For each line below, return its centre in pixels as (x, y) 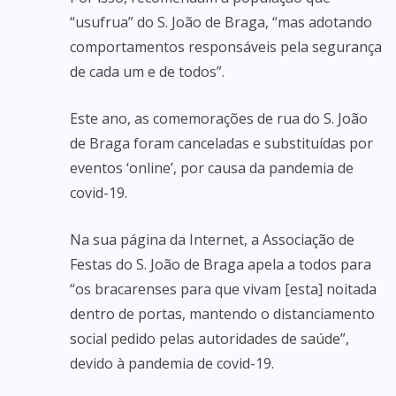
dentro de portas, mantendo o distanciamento (222, 314)
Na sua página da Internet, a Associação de (212, 240)
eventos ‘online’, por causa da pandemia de (212, 168)
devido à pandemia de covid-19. (172, 363)
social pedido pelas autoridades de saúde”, (209, 339)
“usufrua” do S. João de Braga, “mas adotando (221, 22)
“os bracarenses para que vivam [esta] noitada (223, 289)
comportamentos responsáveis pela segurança (226, 47)
